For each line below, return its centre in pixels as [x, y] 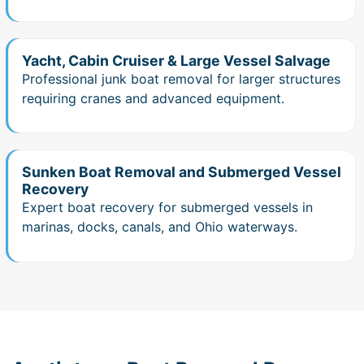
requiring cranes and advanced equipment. [153, 98]
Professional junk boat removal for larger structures [181, 78]
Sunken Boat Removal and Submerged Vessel [182, 172]
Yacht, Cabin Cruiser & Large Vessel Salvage [176, 60]
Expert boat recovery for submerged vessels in [167, 208]
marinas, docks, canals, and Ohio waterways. [160, 227]
